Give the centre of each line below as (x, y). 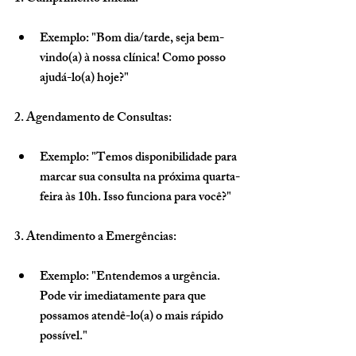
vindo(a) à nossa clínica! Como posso (134, 60)
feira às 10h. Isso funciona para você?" (135, 199)
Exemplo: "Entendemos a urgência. (131, 278)
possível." (64, 338)
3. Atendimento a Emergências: (95, 238)
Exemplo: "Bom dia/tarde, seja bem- (132, 40)
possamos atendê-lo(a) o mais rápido (133, 318)
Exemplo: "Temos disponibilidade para (139, 159)
